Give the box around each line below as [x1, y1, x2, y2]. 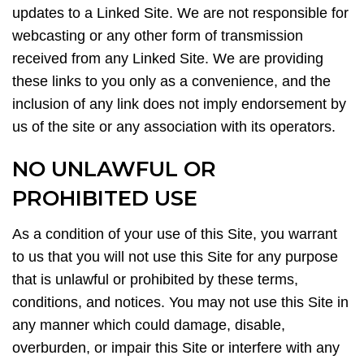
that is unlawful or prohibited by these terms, [12, 271, 298, 288]
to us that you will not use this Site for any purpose [12, 249, 338, 265]
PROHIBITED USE [12, 185, 197, 211]
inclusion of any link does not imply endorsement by [12, 96, 346, 112]
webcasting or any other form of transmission [12, 28, 303, 44]
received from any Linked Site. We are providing [12, 50, 323, 67]
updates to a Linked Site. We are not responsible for [12, 5, 349, 21]
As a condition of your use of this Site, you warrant [12, 226, 337, 242]
